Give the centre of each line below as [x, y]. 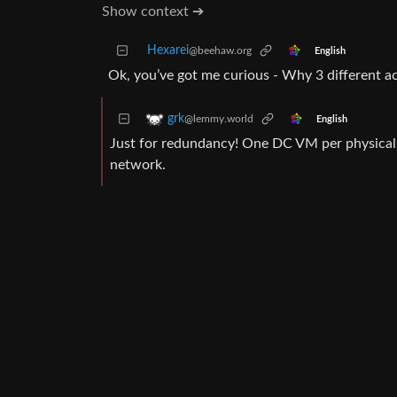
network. [138, 165]
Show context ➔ [153, 12]
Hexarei [168, 51]
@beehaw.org [220, 51]
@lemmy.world [219, 119]
